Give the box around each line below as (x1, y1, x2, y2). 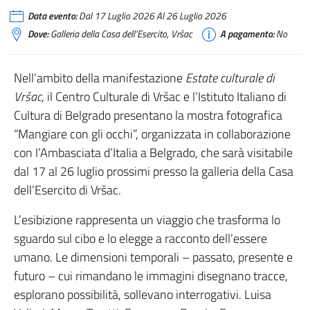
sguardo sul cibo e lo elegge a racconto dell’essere (14, 229, 267, 248)
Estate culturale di (185, 69, 275, 87)
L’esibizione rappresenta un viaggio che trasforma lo (14, 210, 280, 229)
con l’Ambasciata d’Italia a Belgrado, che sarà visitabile (14, 143, 293, 162)
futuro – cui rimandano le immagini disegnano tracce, (14, 266, 288, 285)
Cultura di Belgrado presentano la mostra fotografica (14, 106, 282, 125)
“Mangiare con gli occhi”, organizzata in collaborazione (14, 125, 291, 143)
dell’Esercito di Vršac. (14, 181, 121, 199)
